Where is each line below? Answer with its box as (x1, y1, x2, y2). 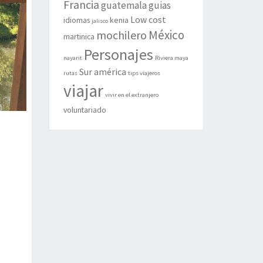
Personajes (83, 45, 153, 64)
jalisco (91, 17, 108, 25)
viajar (63, 80, 103, 102)
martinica (63, 31, 95, 42)
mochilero (96, 28, 147, 42)
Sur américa (79, 66, 126, 77)
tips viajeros (127, 69, 160, 77)
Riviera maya (154, 54, 188, 62)
